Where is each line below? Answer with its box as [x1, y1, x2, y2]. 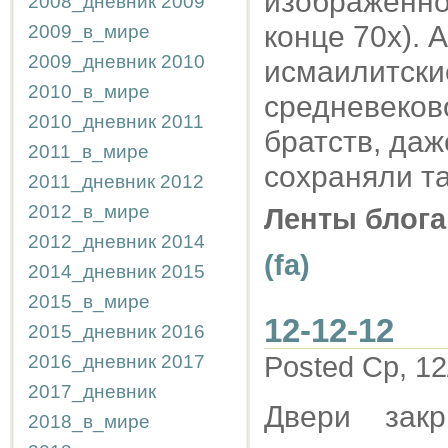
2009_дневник [28, 51, 156, 72]
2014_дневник [28, 261, 156, 282]
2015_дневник [28, 321, 156, 342]
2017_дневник [28, 381, 156, 402]
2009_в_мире [28, 21, 150, 42]
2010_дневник [28, 111, 156, 132]
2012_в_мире [28, 201, 150, 222]
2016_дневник [28, 351, 156, 372]
